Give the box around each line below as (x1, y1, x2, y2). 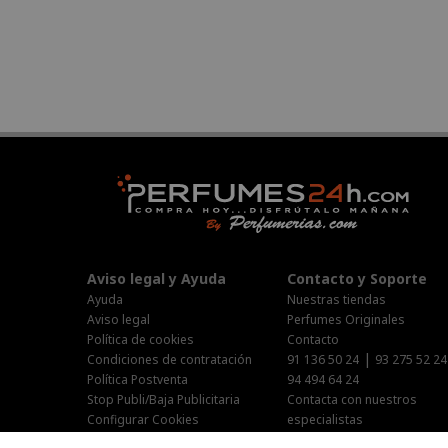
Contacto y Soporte (287, 268, 427, 288)
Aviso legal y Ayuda (87, 268, 226, 288)
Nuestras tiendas (287, 290, 386, 308)
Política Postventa (87, 370, 188, 388)
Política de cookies (87, 330, 194, 348)
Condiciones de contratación (87, 350, 252, 368)
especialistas (287, 410, 363, 428)
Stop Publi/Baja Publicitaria (87, 390, 240, 408)
